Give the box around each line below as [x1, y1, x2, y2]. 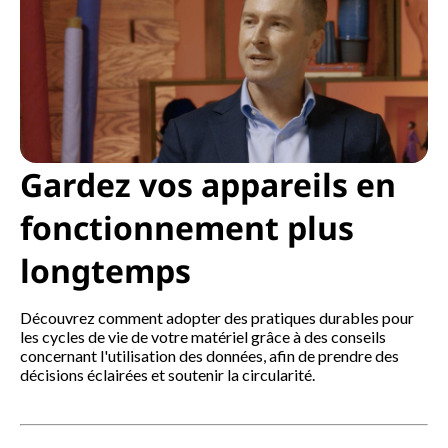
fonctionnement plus [20, 205, 354, 249]
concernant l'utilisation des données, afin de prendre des [20, 345, 399, 365]
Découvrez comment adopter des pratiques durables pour [20, 307, 414, 327]
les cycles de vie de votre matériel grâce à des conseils [20, 326, 386, 346]
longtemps [20, 248, 191, 292]
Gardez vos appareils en [20, 162, 396, 206]
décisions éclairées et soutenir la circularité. [20, 364, 315, 384]
